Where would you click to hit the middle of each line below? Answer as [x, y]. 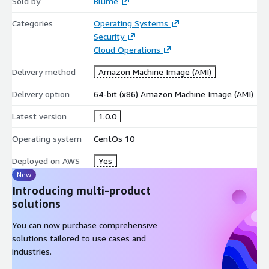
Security [109, 36]
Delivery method [44, 71]
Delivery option [41, 94]
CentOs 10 [114, 138]
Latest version [39, 116]
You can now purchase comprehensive [85, 225]
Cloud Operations [127, 49]
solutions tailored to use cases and [79, 238]
